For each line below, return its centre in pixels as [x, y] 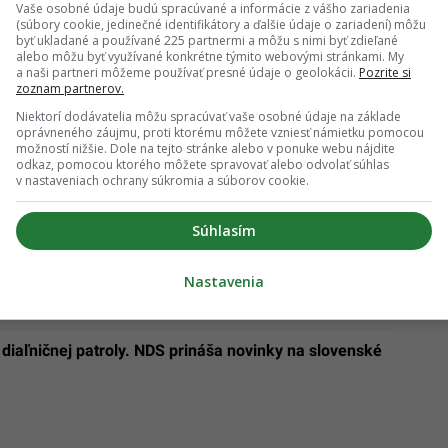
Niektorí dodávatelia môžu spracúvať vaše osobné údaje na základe [208, 116]
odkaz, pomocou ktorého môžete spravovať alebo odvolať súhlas [202, 164]
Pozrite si [385, 72]
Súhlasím [224, 231]
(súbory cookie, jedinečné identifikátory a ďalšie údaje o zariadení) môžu [221, 24]
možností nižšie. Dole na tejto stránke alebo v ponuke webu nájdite [205, 148]
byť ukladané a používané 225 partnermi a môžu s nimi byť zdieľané [207, 40]
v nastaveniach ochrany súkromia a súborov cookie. [162, 180]
